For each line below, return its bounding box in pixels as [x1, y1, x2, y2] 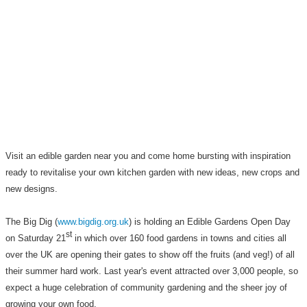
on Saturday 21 [5, 233, 66, 243]
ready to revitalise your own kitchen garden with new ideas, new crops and [5, 167, 299, 177]
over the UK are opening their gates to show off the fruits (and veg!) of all [5, 249, 295, 260]
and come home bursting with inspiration [128, 151, 291, 161]
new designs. [5, 184, 58, 194]
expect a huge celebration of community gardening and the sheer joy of [5, 282, 287, 293]
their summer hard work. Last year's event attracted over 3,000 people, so [5, 266, 298, 276]
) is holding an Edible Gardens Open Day [129, 217, 291, 227]
